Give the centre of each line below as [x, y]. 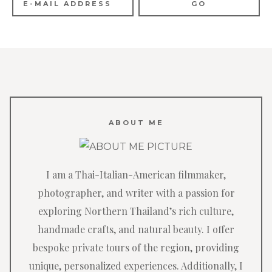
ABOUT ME [136, 122]
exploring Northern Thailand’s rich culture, [136, 211]
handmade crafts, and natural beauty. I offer [136, 229]
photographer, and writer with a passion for [136, 192]
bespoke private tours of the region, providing [136, 247]
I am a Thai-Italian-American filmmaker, [136, 174]
